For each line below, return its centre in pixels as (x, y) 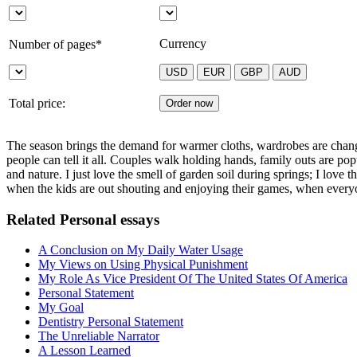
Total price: (37, 103)
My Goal (61, 308)
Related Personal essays (83, 219)
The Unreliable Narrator (99, 336)
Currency (183, 43)
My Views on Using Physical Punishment (143, 265)
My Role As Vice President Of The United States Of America (193, 279)
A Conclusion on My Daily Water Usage (141, 250)
